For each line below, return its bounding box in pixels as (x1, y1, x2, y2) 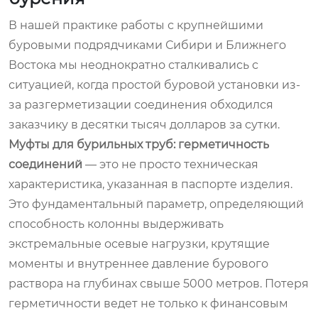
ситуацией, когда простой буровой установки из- (9, 77, 300, 92)
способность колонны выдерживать (9, 216, 224, 231)
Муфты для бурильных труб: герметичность (9, 137, 269, 151)
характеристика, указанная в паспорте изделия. (9, 177, 292, 191)
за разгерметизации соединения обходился (9, 97, 273, 111)
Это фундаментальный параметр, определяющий (9, 197, 304, 211)
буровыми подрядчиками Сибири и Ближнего (9, 38, 286, 52)
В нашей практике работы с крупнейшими (9, 18, 263, 32)
